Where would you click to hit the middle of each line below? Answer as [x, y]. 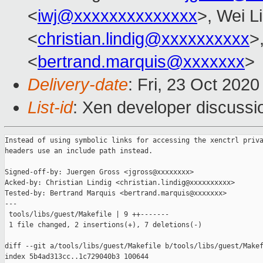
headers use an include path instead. [79, 151]
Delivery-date [78, 85]
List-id [50, 108]
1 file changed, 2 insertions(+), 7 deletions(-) [103, 225]
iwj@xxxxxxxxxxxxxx [117, 16]
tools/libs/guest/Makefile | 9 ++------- [87, 215]
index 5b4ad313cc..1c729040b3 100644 [77, 257]
